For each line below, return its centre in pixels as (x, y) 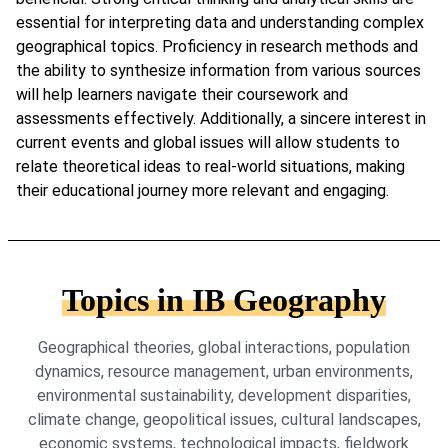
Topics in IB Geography (224, 299)
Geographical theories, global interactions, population (224, 347)
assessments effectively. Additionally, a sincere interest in (221, 118)
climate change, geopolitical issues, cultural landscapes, (224, 419)
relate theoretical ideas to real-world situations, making (210, 166)
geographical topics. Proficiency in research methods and (217, 46)
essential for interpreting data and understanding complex (220, 22)
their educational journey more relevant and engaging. (202, 190)
